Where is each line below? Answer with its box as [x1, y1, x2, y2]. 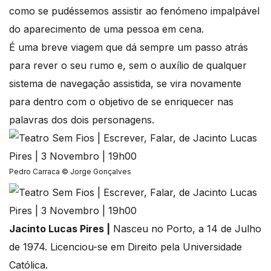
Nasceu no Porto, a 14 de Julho [110, 223, 261, 235]
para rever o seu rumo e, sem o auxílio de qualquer [9, 59, 247, 72]
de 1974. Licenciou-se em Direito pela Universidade [9, 241, 242, 253]
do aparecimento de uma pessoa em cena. [9, 23, 207, 36]
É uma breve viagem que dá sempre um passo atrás [9, 41, 248, 54]
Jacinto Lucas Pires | [9, 223, 110, 235]
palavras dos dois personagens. [9, 114, 154, 126]
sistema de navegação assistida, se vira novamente [9, 77, 241, 90]
